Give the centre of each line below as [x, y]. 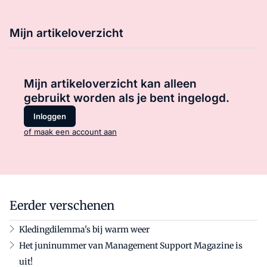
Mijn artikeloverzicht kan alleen [110, 84]
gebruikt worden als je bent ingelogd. [127, 98]
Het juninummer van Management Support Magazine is [131, 246]
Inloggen [50, 116]
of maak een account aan [70, 132]
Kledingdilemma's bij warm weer [84, 230]
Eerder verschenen [62, 206]
